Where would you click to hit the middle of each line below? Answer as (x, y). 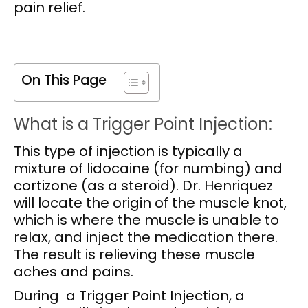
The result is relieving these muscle (134, 254)
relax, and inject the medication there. (146, 237)
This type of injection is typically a (128, 151)
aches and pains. (74, 272)
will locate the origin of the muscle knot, (150, 203)
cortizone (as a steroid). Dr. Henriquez (143, 186)
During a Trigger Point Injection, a (129, 296)
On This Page (64, 80)
